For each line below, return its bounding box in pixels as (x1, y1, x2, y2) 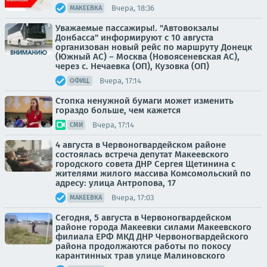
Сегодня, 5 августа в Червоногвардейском (55, 212, 231, 223)
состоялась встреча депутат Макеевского (55, 149, 229, 160)
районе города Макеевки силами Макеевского (55, 222, 252, 232)
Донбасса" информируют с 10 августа (55, 32, 213, 43)
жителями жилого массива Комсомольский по (55, 168, 251, 179)
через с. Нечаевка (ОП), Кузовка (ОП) (55, 61, 209, 72)
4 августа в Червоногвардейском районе (55, 139, 226, 150)
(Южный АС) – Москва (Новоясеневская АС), (55, 51, 240, 62)
